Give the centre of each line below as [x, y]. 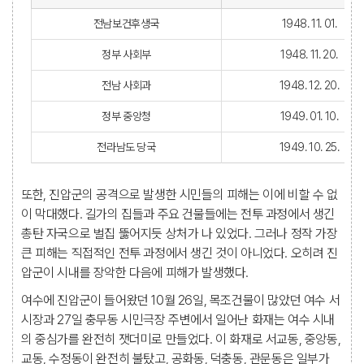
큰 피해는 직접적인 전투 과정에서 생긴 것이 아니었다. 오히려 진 [180, 253]
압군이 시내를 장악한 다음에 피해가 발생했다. [135, 273]
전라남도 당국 [126, 147]
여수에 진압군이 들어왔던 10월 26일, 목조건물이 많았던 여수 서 [181, 300]
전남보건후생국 [126, 24]
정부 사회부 [126, 54]
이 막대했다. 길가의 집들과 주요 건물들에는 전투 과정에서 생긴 [178, 214]
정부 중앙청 [126, 116]
